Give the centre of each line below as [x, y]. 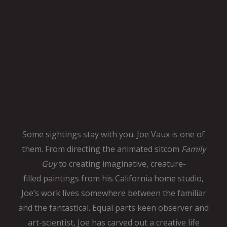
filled [33, 179]
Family [193, 149]
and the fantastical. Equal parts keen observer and [113, 208]
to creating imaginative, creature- [121, 164]
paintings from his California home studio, [123, 179]
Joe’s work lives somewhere [74, 193]
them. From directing [62, 149]
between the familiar [167, 193]
